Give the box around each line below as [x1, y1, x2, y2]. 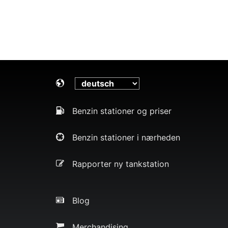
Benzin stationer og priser [72, 105, 172, 116]
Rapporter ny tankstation [72, 158, 169, 169]
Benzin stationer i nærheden [72, 132, 180, 142]
